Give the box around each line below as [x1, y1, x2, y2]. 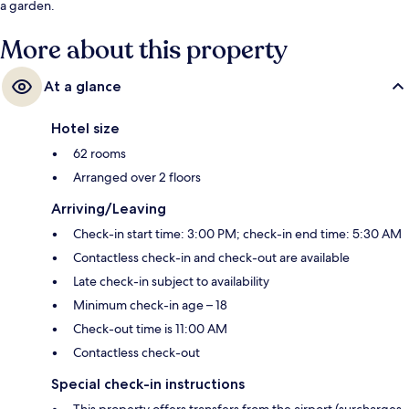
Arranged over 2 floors [73, 168, 201, 185]
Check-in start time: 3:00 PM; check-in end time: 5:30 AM [73, 225, 402, 242]
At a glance [44, 77, 121, 95]
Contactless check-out [73, 343, 200, 361]
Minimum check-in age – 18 [73, 296, 227, 313]
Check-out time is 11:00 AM [73, 320, 227, 337]
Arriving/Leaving [51, 199, 166, 217]
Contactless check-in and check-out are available [73, 248, 350, 266]
